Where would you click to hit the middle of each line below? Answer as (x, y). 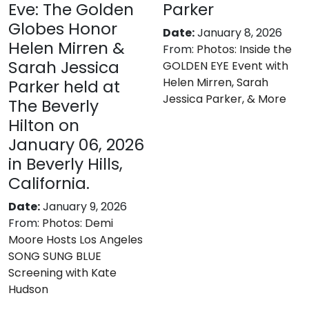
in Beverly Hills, (66, 164)
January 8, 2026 (240, 33)
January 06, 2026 (76, 144)
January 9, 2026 (85, 207)
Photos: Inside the (244, 49)
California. (49, 183)
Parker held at (64, 87)
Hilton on (44, 125)
